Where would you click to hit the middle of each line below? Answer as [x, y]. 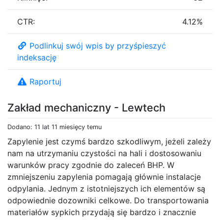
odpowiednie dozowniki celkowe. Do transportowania [108, 200]
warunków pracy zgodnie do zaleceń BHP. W [91, 165]
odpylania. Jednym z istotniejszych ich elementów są [106, 188]
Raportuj [45, 81]
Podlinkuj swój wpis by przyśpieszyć [98, 45]
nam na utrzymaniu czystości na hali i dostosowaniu [104, 153]
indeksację [37, 57]
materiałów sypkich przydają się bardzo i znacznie [102, 212]
